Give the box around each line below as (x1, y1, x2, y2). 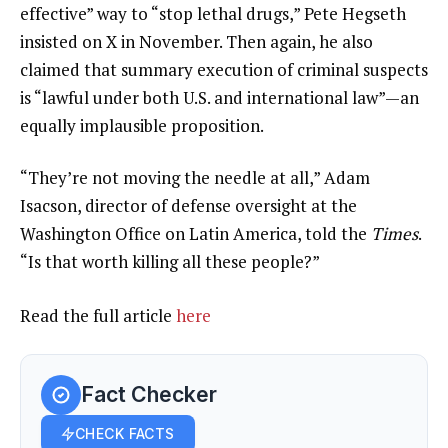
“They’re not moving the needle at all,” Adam (20, 165, 370, 189)
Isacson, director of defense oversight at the (20, 193, 357, 217)
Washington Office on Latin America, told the (20, 221, 371, 245)
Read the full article (20, 304, 176, 328)
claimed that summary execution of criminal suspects (20, 58, 428, 82)
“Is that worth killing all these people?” (20, 249, 320, 273)
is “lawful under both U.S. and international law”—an (20, 86, 419, 110)
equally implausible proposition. (20, 114, 264, 138)
